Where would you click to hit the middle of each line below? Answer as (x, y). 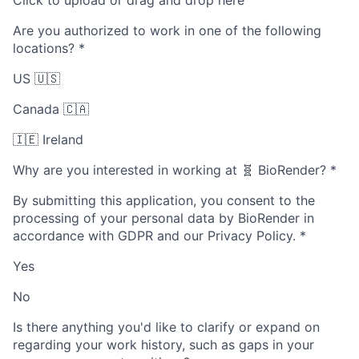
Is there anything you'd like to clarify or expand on (166, 327)
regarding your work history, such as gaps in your (163, 345)
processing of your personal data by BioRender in (163, 218)
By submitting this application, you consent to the (164, 201)
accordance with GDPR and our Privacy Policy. (154, 236)
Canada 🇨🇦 (51, 109)
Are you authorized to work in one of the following (167, 31)
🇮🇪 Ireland (48, 140)
